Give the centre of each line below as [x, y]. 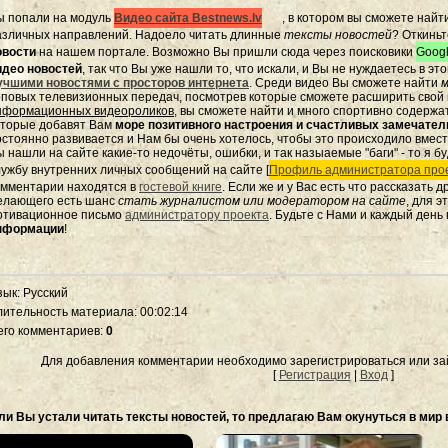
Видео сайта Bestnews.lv [188, 18]
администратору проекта [197, 215]
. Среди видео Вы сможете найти [345, 83]
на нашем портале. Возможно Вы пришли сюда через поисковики [226, 52]
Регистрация [314, 375]
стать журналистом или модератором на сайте [262, 201]
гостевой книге [180, 187]
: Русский [42, 293]
